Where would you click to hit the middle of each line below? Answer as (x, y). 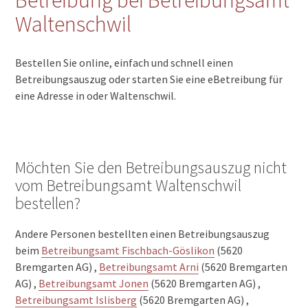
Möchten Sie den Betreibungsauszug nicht (151, 167)
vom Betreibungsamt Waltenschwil (129, 185)
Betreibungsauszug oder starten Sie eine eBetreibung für (149, 79)
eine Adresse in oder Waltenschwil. (96, 95)
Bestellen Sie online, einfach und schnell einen (124, 62)
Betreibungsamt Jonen (94, 283)
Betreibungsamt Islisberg (76, 299)
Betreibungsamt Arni (149, 266)
